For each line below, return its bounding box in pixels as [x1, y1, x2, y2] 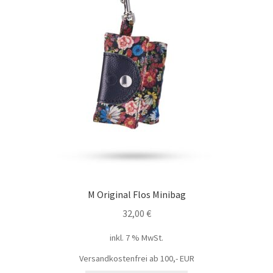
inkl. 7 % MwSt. [110, 232, 163, 243]
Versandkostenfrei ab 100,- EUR [79, 252, 194, 264]
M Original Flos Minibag [87, 188, 186, 201]
